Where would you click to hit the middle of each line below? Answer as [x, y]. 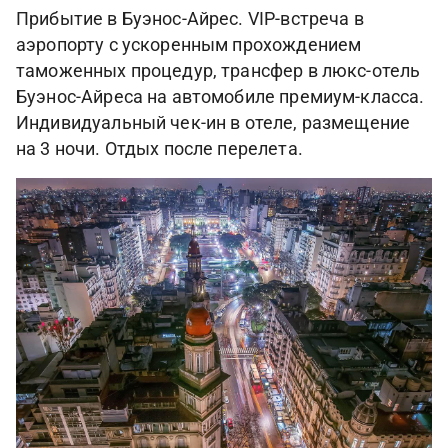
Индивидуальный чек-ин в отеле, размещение [213, 122]
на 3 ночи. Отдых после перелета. [159, 148]
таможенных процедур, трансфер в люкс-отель [218, 70]
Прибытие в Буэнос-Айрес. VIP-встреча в [190, 18]
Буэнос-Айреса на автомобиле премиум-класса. [220, 96]
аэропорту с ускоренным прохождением [189, 44]
